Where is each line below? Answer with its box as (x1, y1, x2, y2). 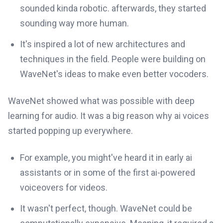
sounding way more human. (20, 18, 129, 28)
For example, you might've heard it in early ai (20, 152, 192, 163)
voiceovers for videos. (20, 182, 108, 193)
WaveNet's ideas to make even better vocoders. (20, 69, 209, 79)
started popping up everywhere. (8, 125, 133, 136)
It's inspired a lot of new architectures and (20, 39, 185, 49)
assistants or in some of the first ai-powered (20, 167, 195, 178)
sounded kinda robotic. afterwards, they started (20, 3, 206, 13)
